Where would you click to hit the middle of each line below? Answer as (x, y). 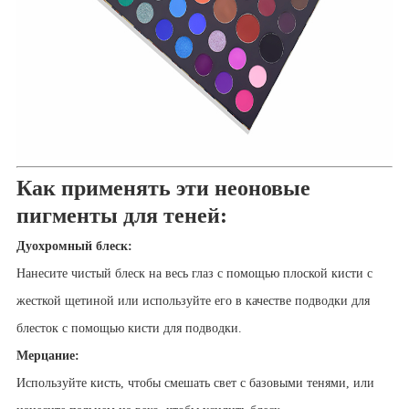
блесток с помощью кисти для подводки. (131, 329)
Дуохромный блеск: (74, 246)
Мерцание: (47, 356)
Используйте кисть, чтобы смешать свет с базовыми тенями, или (195, 383)
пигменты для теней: (121, 216)
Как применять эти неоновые (163, 189)
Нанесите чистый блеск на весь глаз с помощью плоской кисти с (194, 274)
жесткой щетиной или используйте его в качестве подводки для (193, 301)
